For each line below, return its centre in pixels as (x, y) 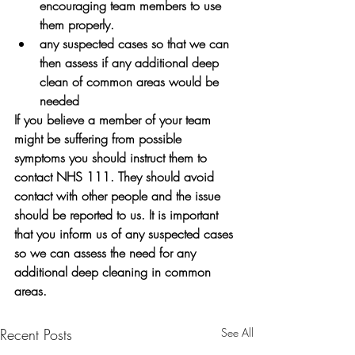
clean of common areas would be (131, 82)
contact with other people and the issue (119, 196)
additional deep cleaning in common (115, 272)
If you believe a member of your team (115, 120)
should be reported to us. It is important (118, 215)
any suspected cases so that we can (136, 44)
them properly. (77, 25)
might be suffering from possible (100, 139)
